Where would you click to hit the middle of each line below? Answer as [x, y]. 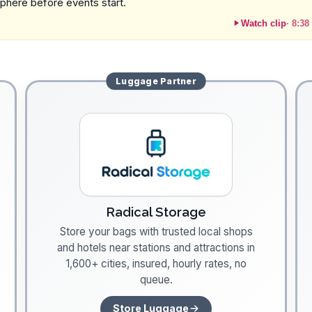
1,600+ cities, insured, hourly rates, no [156, 263]
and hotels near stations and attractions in [156, 247]
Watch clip [263, 23]
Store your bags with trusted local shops [156, 231]
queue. [156, 279]
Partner [177, 81]
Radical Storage [156, 212]
